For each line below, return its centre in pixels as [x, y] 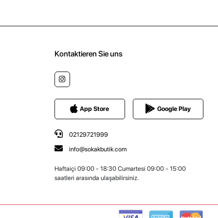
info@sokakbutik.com [98, 149]
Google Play [174, 109]
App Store [95, 109]
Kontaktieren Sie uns [88, 54]
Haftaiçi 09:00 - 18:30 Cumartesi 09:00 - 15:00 [120, 168]
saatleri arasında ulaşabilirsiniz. [96, 178]
